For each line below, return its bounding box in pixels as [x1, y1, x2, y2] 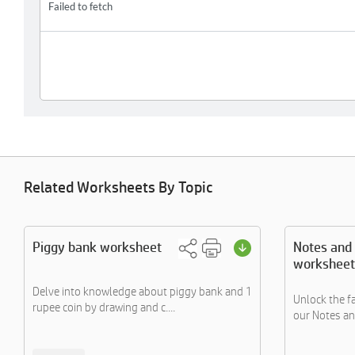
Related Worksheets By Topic [24, 178, 212, 196]
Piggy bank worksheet [32, 239, 162, 255]
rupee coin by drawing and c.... [32, 300, 175, 314]
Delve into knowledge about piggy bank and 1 [32, 284, 252, 298]
